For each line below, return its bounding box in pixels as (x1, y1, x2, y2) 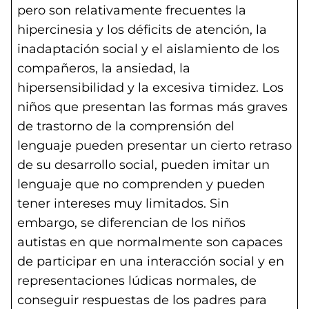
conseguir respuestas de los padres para (17, 292, 267, 308)
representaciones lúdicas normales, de (17, 273, 257, 288)
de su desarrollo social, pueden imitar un (17, 157, 270, 172)
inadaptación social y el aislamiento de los (17, 41, 279, 57)
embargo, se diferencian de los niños (17, 215, 246, 230)
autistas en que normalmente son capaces (17, 235, 283, 250)
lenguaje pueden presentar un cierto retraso (17, 138, 292, 153)
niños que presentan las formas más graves (17, 99, 288, 114)
